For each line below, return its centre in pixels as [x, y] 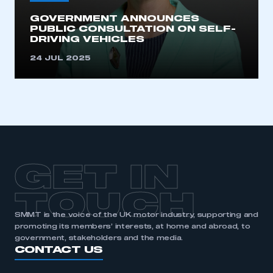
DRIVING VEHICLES [87, 40]
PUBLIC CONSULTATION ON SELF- [133, 29]
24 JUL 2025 [60, 58]
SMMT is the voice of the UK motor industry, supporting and [136, 215]
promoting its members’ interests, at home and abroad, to [133, 226]
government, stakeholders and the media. [99, 238]
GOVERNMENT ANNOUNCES [115, 19]
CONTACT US [59, 250]
